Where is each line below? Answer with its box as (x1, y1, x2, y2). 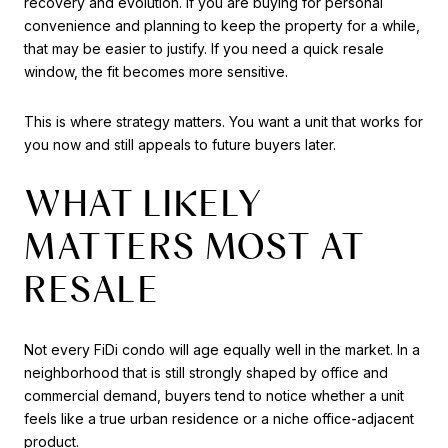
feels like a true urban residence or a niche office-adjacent (24, 409, 414, 427)
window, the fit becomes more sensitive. (24, 62, 288, 80)
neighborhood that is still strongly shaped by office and (24, 363, 388, 381)
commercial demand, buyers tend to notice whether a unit (24, 386, 404, 404)
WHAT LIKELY (24, 181, 263, 226)
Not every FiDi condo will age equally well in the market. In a (24, 340, 420, 358)
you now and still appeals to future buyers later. (24, 135, 336, 153)
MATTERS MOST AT (24, 224, 365, 269)
